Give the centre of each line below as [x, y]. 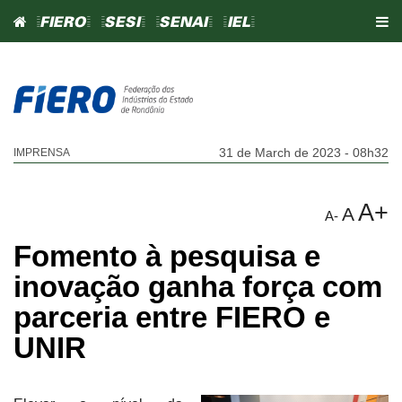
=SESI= [123, 23]
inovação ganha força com [198, 286]
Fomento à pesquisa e [167, 256]
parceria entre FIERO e [172, 317]
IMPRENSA [42, 152]
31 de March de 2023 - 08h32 [304, 152]
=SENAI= [184, 23]
